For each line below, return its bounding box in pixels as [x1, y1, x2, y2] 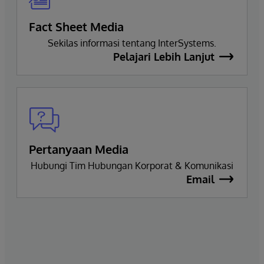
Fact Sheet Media [29, 18, 124, 34]
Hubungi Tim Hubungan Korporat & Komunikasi [31, 159, 233, 171]
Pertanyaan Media [29, 141, 128, 157]
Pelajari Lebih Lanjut [113, 49, 214, 63]
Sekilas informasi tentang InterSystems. [48, 37, 216, 49]
